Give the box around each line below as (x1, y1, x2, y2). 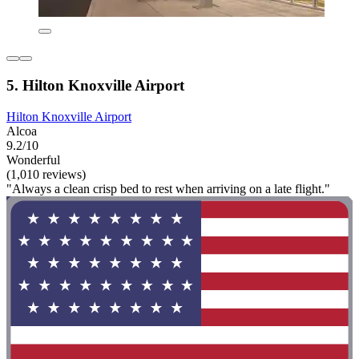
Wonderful (6, 152, 60, 167)
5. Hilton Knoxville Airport (6, 76, 184, 94)
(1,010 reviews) (6, 167, 86, 181)
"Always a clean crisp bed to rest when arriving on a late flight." (6, 181, 330, 196)
